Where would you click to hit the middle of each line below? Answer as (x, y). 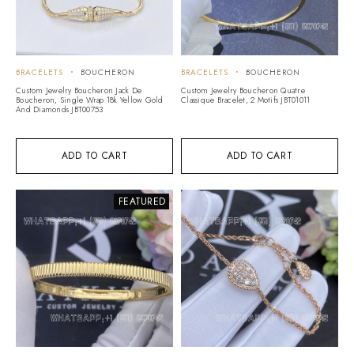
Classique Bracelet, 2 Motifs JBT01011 (246, 100)
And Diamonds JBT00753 (60, 109)
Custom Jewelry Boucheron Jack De (79, 90)
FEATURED (142, 201)
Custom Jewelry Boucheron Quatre (243, 90)
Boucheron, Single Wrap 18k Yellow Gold (90, 100)
